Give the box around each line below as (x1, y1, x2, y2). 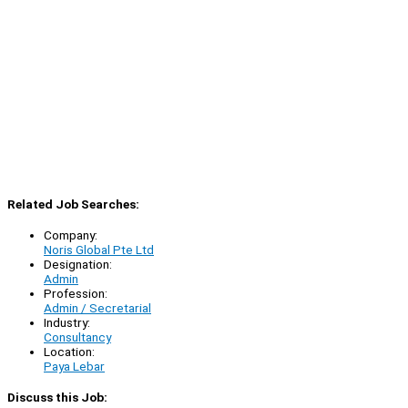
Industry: (44, 314, 90, 330)
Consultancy (44, 329, 111, 344)
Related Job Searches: (7, 196, 139, 211)
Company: (44, 227, 97, 242)
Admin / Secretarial (44, 300, 151, 315)
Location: (44, 343, 95, 359)
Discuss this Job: (7, 390, 107, 405)
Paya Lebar (44, 358, 105, 373)
